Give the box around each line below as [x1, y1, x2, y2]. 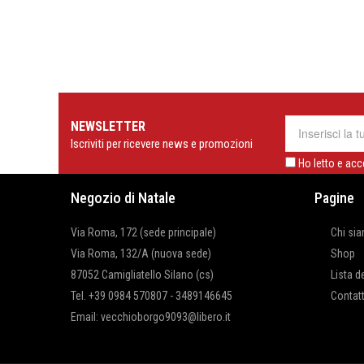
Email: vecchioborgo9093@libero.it [71, 310, 231, 323]
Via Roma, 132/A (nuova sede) [71, 247, 211, 260]
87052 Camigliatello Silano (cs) [71, 268, 214, 281]
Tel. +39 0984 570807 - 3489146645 [71, 289, 232, 302]
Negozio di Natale [71, 189, 175, 206]
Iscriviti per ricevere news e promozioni [71, 136, 253, 151]
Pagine [314, 189, 354, 206]
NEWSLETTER [71, 119, 145, 134]
